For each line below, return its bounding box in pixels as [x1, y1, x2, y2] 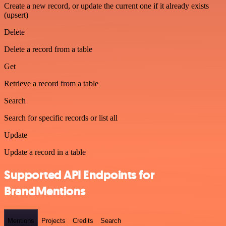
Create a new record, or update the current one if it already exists [4, 1, 209, 10]
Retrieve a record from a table [4, 79, 98, 88]
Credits [73, 216, 93, 224]
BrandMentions [4, 183, 86, 199]
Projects [41, 216, 66, 224]
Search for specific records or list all [4, 113, 118, 122]
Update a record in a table [4, 147, 86, 156]
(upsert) [4, 10, 28, 19]
